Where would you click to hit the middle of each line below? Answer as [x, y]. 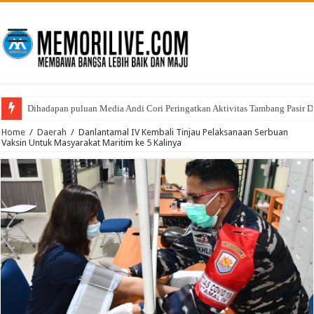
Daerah [52, 132]
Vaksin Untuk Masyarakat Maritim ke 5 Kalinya [92, 143]
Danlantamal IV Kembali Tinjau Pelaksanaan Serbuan [184, 132]
